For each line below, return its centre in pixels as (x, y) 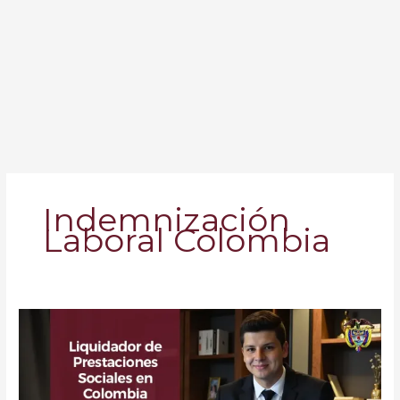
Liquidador (50, 318)
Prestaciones (58, 359)
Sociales (43, 380)
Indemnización (167, 219)
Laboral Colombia (187, 240)
